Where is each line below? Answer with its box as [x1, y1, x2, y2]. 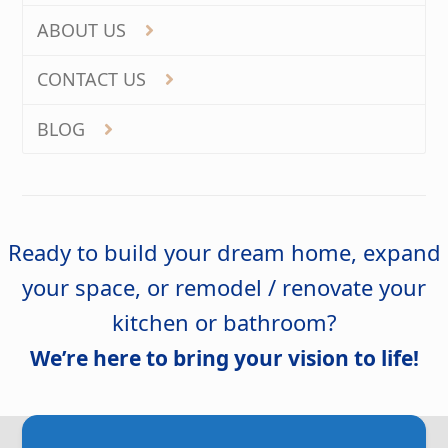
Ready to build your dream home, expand [7, 237, 441, 268]
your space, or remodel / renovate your [22, 272, 426, 303]
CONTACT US [37, 67, 152, 92]
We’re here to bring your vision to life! [29, 344, 419, 373]
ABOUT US [37, 17, 132, 42]
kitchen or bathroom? [111, 307, 337, 338]
